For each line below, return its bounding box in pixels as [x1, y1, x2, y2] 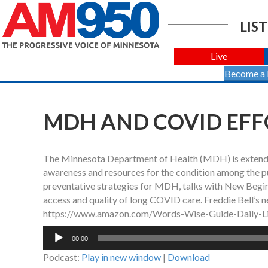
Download [167, 251, 210, 263]
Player [42, 240, 69, 252]
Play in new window [81, 251, 161, 263]
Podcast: [43, 251, 81, 263]
